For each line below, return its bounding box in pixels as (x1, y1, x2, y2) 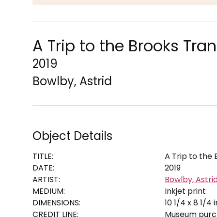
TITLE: (32, 150, 54, 162)
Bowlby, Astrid (32, 73, 112, 89)
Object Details (32, 127, 113, 144)
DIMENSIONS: (32, 197, 81, 208)
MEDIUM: (32, 185, 65, 197)
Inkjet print (164, 185, 206, 197)
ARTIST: (32, 173, 61, 185)
